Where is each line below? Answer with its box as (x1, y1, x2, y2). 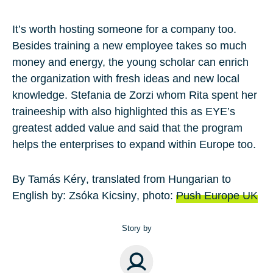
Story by (121, 223, 152, 233)
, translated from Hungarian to (86, 172, 231, 185)
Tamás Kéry (28, 172, 86, 185)
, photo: (136, 189, 176, 202)
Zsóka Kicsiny (69, 189, 136, 202)
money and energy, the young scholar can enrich (12, 55, 249, 68)
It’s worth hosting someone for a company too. (12, 23, 236, 35)
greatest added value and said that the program (12, 121, 243, 134)
